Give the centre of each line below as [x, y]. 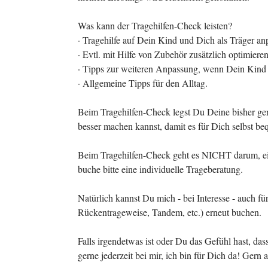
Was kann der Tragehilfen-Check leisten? [155, 25]
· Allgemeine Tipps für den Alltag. [143, 83]
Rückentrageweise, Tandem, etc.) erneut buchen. [170, 212]
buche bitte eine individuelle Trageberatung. [160, 169]
